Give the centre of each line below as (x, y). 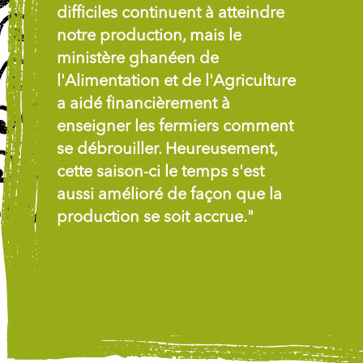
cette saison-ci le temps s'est (160, 172)
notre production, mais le (149, 36)
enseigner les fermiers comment (175, 127)
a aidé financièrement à (143, 104)
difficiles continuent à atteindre (171, 13)
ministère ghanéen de (138, 59)
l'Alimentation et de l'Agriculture (176, 81)
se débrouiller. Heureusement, (167, 149)
